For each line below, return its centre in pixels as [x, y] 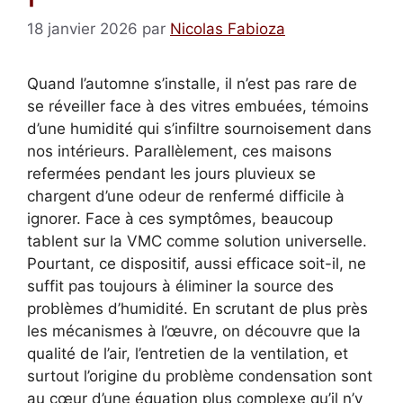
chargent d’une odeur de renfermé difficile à [186, 197]
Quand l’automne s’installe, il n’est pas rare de [192, 84]
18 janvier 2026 [82, 29]
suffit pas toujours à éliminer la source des [180, 287]
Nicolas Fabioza [228, 29]
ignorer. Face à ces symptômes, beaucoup [180, 219]
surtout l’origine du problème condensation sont [200, 376]
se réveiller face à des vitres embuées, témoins [198, 107]
